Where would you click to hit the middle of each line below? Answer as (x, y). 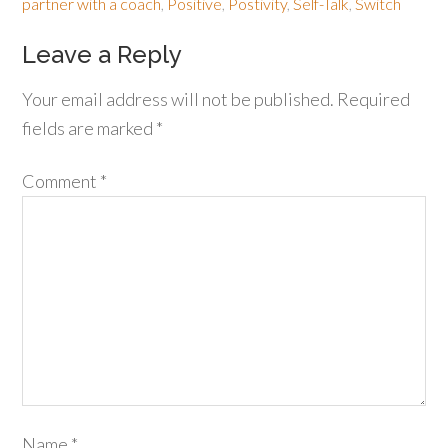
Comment (61, 181)
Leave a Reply (102, 54)
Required (374, 99)
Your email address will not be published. (178, 99)
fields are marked (89, 128)
